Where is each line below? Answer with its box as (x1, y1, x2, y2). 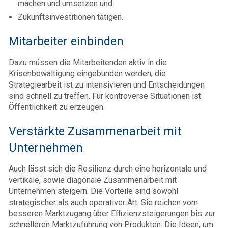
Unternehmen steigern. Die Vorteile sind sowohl (9, 186, 178, 196)
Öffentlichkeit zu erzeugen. (9, 102, 105, 112)
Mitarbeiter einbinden (9, 34, 124, 49)
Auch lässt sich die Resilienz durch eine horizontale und (9, 164, 207, 174)
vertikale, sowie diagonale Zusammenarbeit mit (9, 175, 177, 185)
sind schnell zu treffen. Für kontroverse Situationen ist (9, 91, 201, 101)
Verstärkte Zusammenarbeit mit (9, 124, 181, 139)
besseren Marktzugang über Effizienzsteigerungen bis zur (9, 209, 215, 219)
